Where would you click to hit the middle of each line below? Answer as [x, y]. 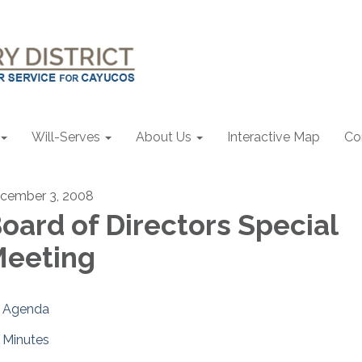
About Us [164, 137]
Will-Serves [66, 137]
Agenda [26, 309]
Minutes [26, 340]
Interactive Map [274, 137]
